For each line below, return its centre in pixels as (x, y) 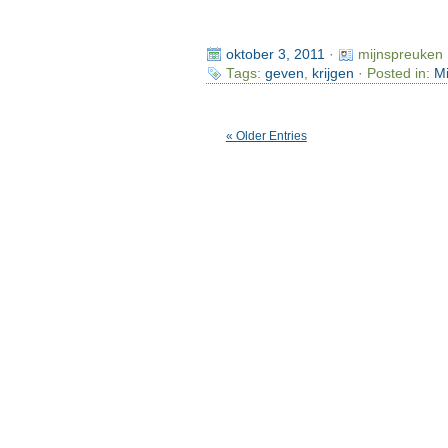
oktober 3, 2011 (275, 54)
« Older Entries (266, 135)
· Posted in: (393, 73)
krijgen (332, 73)
